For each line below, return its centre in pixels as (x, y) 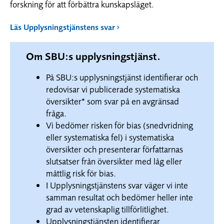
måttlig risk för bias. (81, 173)
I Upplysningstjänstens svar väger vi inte (117, 185)
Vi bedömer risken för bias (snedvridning (119, 125)
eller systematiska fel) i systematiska (110, 137)
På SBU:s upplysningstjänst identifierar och (122, 77)
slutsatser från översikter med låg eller (114, 161)
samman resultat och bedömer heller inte (119, 197)
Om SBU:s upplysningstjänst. (93, 56)
